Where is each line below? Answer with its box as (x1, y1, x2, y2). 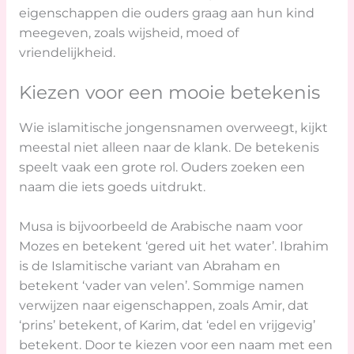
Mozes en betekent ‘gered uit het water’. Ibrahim (18, 239, 329, 254)
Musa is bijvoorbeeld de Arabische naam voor (18, 219, 303, 235)
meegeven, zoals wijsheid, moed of (18, 25, 239, 41)
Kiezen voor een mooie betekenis (18, 81, 320, 104)
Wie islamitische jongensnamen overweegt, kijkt (18, 120, 328, 136)
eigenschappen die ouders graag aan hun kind (18, 6, 314, 21)
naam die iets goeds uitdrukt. (18, 179, 205, 195)
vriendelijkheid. (18, 45, 115, 61)
